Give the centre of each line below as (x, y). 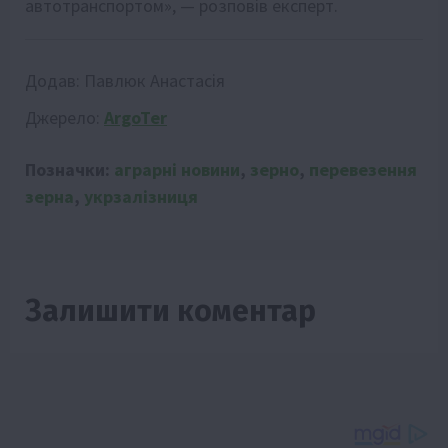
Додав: (54, 80)
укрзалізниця (141, 196)
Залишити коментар (170, 310)
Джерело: (64, 117)
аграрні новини (177, 169)
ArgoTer (135, 117)
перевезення (363, 169)
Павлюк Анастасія (154, 80)
